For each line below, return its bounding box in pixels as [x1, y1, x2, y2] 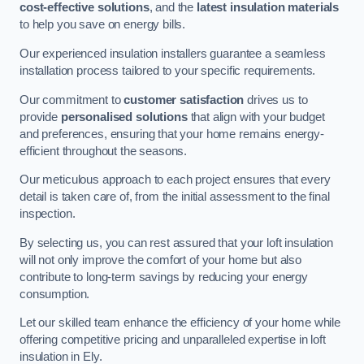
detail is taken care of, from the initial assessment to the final [19, 190, 330, 204]
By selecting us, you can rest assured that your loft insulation [19, 236, 333, 249]
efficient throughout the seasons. [19, 144, 188, 158]
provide [19, 110, 61, 123]
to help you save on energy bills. [19, 18, 186, 32]
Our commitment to [19, 93, 124, 106]
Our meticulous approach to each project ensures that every [19, 173, 331, 187]
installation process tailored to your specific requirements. [19, 63, 316, 77]
